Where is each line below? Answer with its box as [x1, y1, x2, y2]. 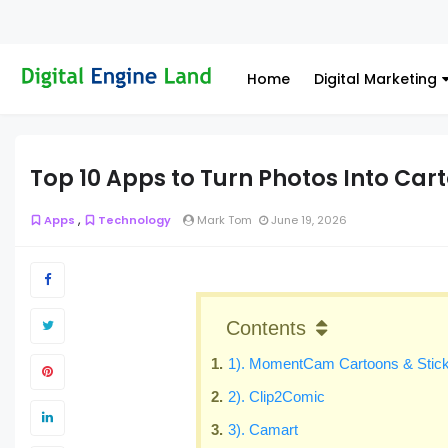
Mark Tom [194, 211, 252, 228]
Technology [98, 211, 171, 228]
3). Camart [228, 420, 299, 438]
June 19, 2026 [268, 211, 347, 228]
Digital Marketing [314, 69, 437, 89]
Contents [226, 316, 307, 339]
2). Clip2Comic [228, 387, 326, 405]
